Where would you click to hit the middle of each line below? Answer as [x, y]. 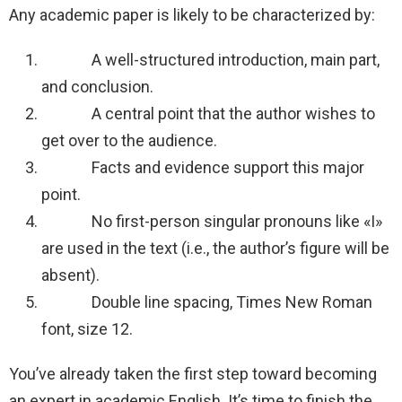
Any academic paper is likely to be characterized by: [194, 15]
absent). [72, 275]
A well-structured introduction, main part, [210, 60]
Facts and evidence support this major [203, 168]
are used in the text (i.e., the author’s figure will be [215, 249]
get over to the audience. [131, 141]
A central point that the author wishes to [208, 114]
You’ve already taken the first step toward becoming [193, 374]
